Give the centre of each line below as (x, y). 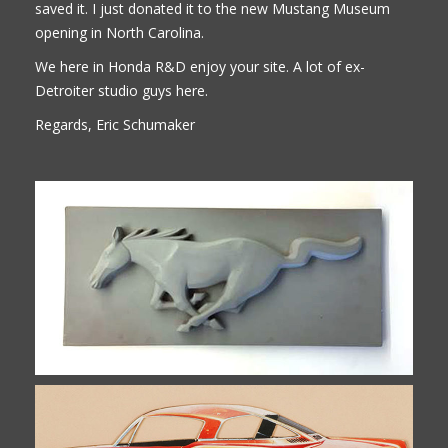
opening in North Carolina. (119, 32)
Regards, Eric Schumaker (115, 124)
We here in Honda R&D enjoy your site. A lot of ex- (200, 66)
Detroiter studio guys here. (121, 90)
